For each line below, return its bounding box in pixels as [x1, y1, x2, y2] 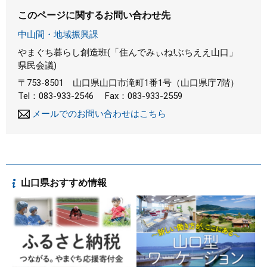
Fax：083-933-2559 [105, 91, 182, 101]
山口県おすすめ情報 [21, 177, 107, 188]
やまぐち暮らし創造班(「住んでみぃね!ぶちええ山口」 [18, 46, 238, 58]
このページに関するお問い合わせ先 [18, 10, 170, 21]
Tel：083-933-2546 [18, 91, 94, 101]
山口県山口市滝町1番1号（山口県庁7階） [73, 77, 239, 88]
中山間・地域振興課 [18, 29, 98, 40]
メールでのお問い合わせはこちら [32, 108, 166, 119]
